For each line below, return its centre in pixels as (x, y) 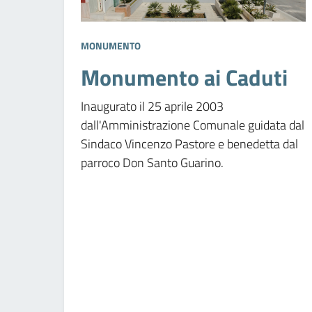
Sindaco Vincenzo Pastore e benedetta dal (189, 143)
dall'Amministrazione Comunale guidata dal (193, 125)
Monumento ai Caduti (184, 77)
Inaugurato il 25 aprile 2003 (152, 106)
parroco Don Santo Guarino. (152, 162)
